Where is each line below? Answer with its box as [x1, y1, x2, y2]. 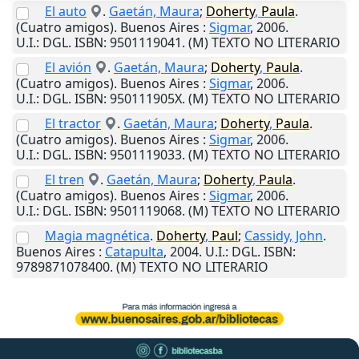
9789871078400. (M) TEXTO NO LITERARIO [16, 258, 268, 276]
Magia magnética [45, 227, 150, 245]
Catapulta [105, 243, 163, 261]
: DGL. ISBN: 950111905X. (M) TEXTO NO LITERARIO [36, 90, 341, 108]
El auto [45, 2, 87, 21]
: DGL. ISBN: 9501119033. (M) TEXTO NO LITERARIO [36, 146, 341, 164]
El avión [45, 58, 91, 77]
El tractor [45, 115, 101, 133]
